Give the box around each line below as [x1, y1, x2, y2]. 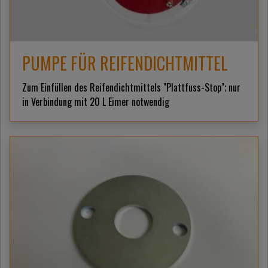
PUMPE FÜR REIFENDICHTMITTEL [22, 51, 228, 76]
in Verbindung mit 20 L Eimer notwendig [22, 95, 169, 109]
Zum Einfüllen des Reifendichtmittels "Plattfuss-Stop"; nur [22, 80, 240, 95]
